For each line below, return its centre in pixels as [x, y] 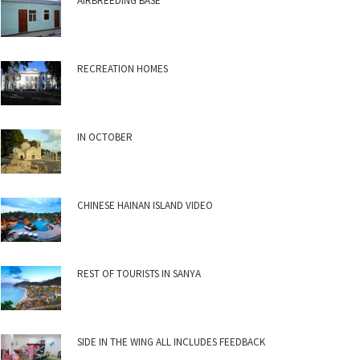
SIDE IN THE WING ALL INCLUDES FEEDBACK [171, 342]
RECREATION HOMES [123, 69]
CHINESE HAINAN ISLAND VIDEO [145, 205]
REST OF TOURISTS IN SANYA [139, 274]
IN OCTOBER [105, 137]
